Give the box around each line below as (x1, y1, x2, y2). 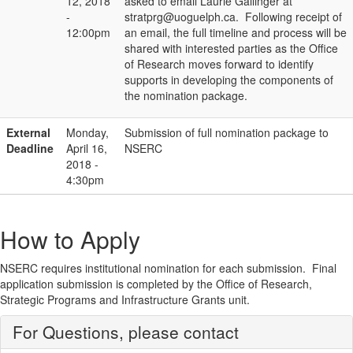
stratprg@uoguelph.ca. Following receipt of (124, 9, 342, 24)
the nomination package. (124, 87, 247, 103)
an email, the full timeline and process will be (124, 24, 347, 40)
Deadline (6, 140, 54, 156)
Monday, (66, 124, 109, 140)
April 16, (66, 140, 107, 156)
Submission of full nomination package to (124, 124, 329, 140)
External (6, 124, 50, 140)
